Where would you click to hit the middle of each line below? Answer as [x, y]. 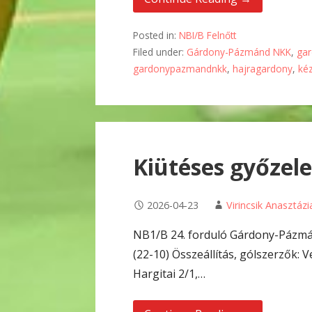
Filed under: [160, 52]
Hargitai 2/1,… [170, 274]
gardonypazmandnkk [180, 69]
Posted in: [156, 36]
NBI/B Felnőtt [208, 36]
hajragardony [263, 69]
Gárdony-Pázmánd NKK [239, 52]
